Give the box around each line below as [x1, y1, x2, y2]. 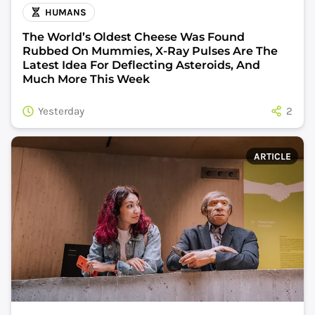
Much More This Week [22, 72, 150, 86]
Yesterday [38, 104, 84, 117]
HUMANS [45, 7, 87, 18]
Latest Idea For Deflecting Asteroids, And [22, 58, 260, 72]
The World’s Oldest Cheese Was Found [22, 30, 245, 44]
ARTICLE [253, 150, 291, 162]
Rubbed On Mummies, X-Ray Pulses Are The [22, 44, 278, 58]
